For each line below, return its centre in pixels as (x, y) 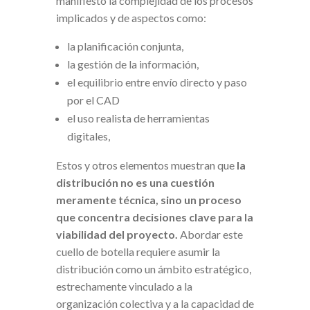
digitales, (88, 136)
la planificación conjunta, (125, 46)
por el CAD (93, 100)
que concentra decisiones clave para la (154, 217)
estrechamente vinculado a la (124, 286)
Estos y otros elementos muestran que (146, 165)
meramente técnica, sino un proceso (148, 199)
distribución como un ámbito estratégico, (153, 268)
